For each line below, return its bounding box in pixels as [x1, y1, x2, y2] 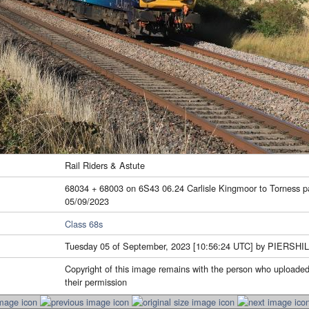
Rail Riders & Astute [65, 159, 145, 172]
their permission [65, 275, 127, 289]
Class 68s [65, 217, 103, 230]
